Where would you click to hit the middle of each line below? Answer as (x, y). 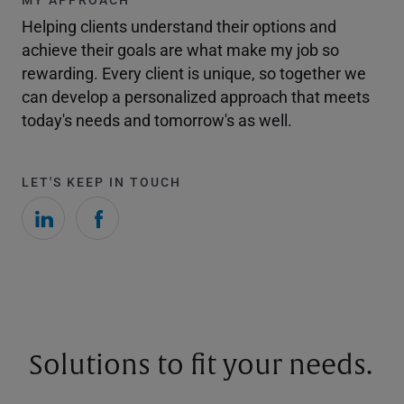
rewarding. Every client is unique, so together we (194, 73)
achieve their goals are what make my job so (180, 50)
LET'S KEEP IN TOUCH (101, 182)
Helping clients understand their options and (179, 26)
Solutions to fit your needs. (201, 365)
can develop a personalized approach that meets (196, 96)
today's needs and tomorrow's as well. (157, 120)
